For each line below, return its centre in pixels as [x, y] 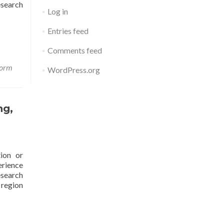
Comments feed [74, 50]
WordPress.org [73, 70]
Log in [57, 11]
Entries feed [68, 31]
